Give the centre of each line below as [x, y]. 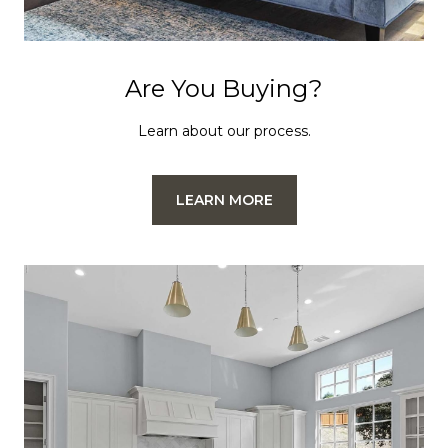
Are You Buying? [224, 88]
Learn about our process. [224, 131]
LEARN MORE [224, 200]
